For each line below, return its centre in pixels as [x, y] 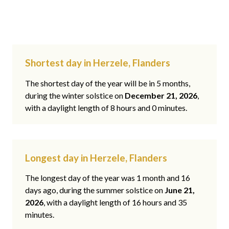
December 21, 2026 [161, 95]
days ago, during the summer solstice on [95, 190]
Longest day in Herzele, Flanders [96, 157]
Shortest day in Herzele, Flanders [98, 63]
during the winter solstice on [75, 95]
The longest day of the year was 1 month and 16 [108, 178]
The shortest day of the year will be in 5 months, [108, 83]
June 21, [180, 190]
